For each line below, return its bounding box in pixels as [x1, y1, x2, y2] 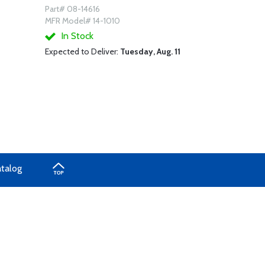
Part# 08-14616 [44, 4, 100, 14]
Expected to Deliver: [44, 46, 120, 57]
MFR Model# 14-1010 [44, 15, 120, 26]
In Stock [58, 30, 93, 41]
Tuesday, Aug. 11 [119, 46, 180, 57]
